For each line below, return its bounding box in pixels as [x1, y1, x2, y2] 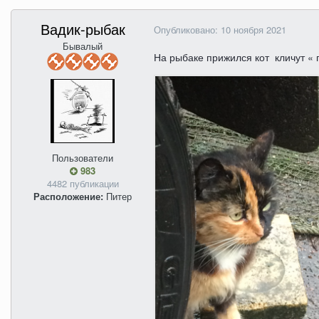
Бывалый [63, 39, 103, 53]
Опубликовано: [154, 23, 221, 37]
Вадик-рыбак [40, 19, 125, 40]
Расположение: [33, 189, 103, 204]
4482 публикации [46, 177, 119, 191]
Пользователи [52, 151, 113, 165]
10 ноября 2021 [221, 23, 286, 37]
